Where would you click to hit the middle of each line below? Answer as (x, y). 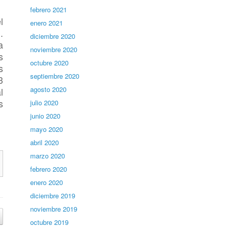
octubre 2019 (50, 222)
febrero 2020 (49, 169)
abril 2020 (45, 142)
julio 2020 (44, 102)
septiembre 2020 (55, 76)
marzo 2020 (48, 156)
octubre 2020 (50, 63)
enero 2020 (47, 182)
